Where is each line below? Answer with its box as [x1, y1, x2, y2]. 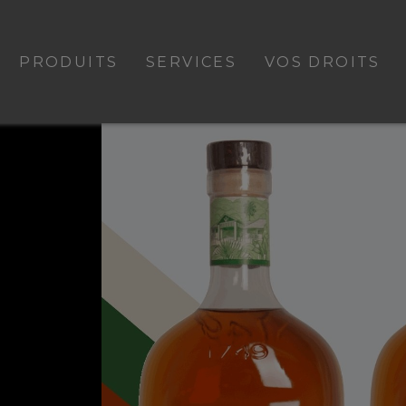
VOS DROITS [264, 53, 381, 71]
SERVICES [146, 53, 237, 71]
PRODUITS [19, 53, 119, 71]
